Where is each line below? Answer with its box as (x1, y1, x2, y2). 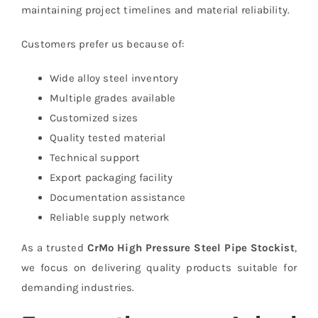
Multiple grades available (49, 91, 176, 104)
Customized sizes (49, 111, 138, 124)
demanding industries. (21, 280, 135, 294)
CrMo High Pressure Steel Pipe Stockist (87, 241, 295, 254)
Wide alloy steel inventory (49, 71, 178, 84)
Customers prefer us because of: (21, 37, 184, 50)
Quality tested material (49, 131, 166, 144)
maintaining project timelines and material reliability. (21, 3, 290, 16)
